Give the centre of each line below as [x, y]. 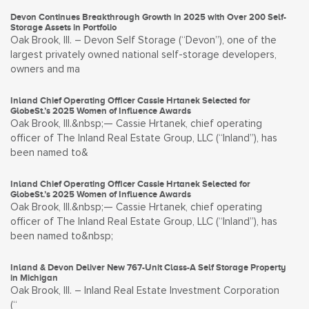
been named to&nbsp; [62, 236]
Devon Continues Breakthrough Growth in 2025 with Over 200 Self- [148, 17]
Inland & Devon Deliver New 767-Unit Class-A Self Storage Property [148, 267]
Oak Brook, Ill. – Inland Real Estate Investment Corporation [145, 291]
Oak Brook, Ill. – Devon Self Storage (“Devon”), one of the [143, 40]
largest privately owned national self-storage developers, [143, 55]
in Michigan [34, 278]
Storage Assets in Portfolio [63, 27]
